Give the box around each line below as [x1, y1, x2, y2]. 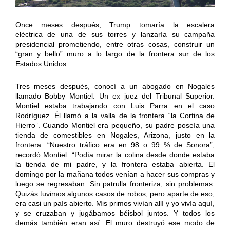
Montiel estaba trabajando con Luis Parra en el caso [15, 101, 215, 110]
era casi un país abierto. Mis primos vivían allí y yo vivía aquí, [15, 199, 215, 207]
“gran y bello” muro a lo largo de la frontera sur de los [15, 49, 215, 58]
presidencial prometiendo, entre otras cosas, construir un [15, 40, 215, 48]
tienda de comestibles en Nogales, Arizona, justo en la [15, 130, 215, 139]
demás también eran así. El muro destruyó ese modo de [15, 218, 215, 227]
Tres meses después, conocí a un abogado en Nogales [15, 82, 215, 90]
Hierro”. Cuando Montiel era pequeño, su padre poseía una [15, 121, 215, 129]
